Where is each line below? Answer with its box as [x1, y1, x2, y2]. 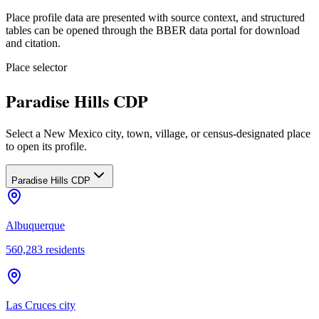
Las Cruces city [6, 298, 75, 311]
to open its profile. [6, 140, 87, 152]
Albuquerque [6, 219, 65, 231]
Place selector [6, 61, 67, 73]
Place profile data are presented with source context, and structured [6, 11, 305, 23]
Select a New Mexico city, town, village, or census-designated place [6, 127, 310, 140]
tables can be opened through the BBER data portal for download [6, 23, 300, 36]
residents [43, 243, 85, 256]
